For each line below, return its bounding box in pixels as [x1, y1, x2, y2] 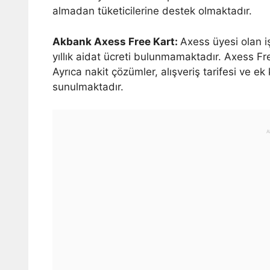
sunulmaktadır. [52, 80, 124, 93]
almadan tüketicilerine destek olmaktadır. [52, 5, 252, 17]
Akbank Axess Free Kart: [52, 35, 180, 48]
